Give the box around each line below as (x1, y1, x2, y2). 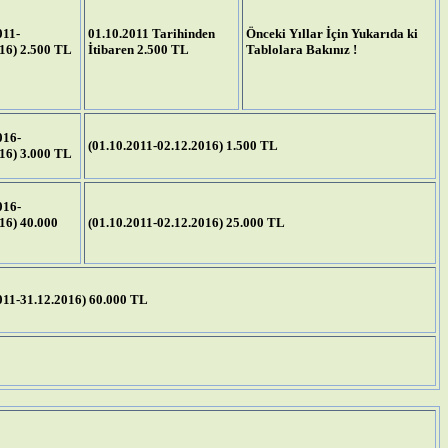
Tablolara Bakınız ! (246, 42, 357, 57)
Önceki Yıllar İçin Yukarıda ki (246, 26, 418, 41)
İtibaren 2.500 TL (88, 42, 189, 57)
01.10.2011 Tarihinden (88, 26, 215, 41)
